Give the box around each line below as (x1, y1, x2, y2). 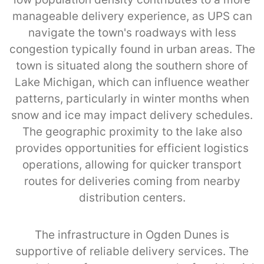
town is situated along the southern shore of (16, 58, 248, 72)
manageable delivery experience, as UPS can (12, 9, 252, 23)
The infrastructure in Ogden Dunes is (35, 227, 229, 242)
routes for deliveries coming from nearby (24, 174, 240, 188)
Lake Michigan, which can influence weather (15, 75, 249, 89)
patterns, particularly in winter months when (15, 91, 249, 105)
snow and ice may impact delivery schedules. (11, 108, 253, 122)
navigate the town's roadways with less (28, 25, 236, 39)
